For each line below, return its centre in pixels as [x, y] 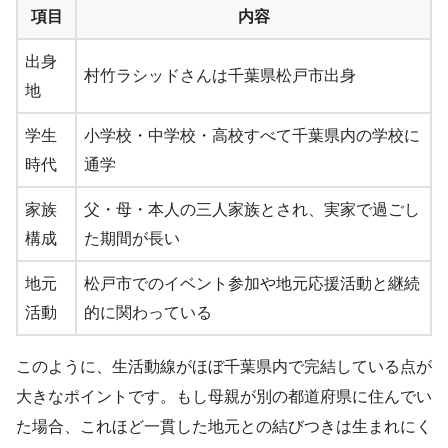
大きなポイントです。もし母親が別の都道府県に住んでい [224, 397]
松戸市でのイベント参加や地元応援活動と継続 [252, 284]
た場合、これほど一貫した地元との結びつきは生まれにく [224, 427]
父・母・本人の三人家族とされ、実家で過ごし [252, 210]
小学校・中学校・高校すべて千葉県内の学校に [252, 136]
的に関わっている [148, 313]
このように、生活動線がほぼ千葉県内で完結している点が [224, 367]
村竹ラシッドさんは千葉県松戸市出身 [220, 76]
